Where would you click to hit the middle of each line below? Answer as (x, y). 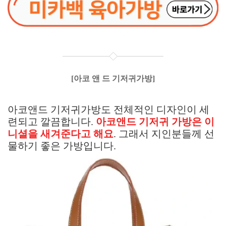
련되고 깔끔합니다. (52, 122)
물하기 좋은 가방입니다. (63, 146)
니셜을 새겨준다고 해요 (61, 134)
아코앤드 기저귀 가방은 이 (155, 122)
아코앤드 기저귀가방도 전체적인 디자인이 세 (108, 109)
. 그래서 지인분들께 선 (164, 134)
